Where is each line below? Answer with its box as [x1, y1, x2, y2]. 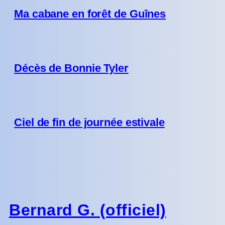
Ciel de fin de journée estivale [14, 116, 165, 129]
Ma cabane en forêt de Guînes [14, 7, 166, 20]
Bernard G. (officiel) [9, 201, 166, 219]
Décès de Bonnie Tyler [14, 61, 129, 74]
